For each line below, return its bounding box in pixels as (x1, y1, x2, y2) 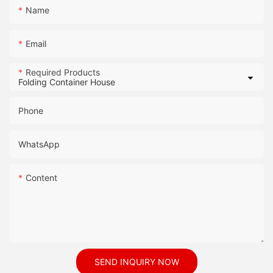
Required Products (26, 67, 100, 78)
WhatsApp (18, 139, 60, 150)
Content (26, 172, 57, 183)
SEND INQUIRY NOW (94, 257, 179, 268)
